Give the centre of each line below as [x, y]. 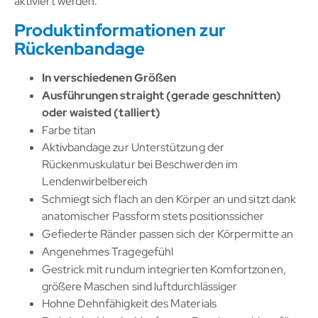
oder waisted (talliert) [101, 112]
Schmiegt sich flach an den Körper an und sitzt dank [169, 199]
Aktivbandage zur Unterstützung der [133, 148]
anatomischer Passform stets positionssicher [153, 216]
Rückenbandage [79, 48]
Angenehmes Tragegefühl [108, 251]
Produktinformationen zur [120, 30]
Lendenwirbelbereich [94, 182]
